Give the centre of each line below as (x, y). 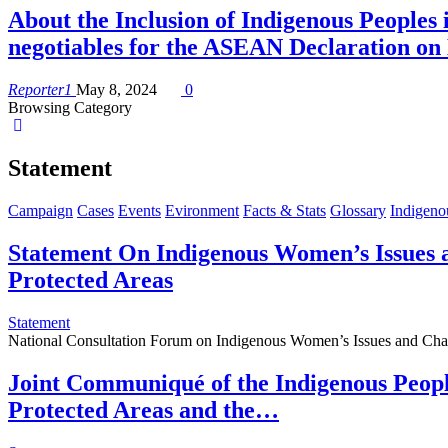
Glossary (358, 211)
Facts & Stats (284, 211)
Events (139, 211)
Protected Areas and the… (143, 409)
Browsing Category (70, 108)
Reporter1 (42, 90)
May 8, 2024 (116, 90)
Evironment (202, 211)
